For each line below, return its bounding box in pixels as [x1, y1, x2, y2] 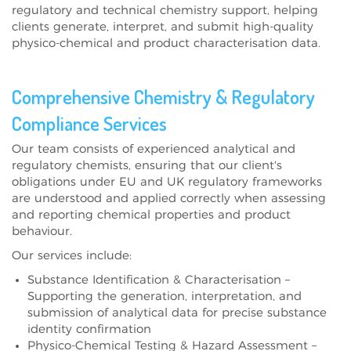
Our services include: [12, 249, 132, 262]
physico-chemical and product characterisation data [12, 37, 318, 49]
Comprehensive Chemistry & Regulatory [12, 84, 315, 109]
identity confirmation [27, 323, 151, 335]
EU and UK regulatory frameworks [115, 175, 322, 188]
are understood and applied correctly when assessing [12, 192, 326, 204]
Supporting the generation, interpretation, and [27, 290, 302, 302]
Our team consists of [12, 143, 137, 155]
